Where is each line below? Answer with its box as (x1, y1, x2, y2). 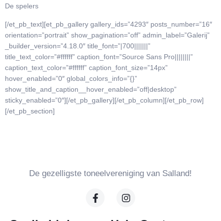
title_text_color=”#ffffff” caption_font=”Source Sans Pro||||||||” (5, 52, 193, 61)
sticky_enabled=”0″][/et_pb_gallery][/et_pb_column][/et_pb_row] (5, 96, 204, 104)
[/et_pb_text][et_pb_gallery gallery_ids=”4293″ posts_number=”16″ (5, 20, 212, 28)
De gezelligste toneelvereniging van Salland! (29, 169, 192, 179)
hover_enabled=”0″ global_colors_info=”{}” (5, 74, 137, 82)
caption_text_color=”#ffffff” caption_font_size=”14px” (5, 63, 168, 72)
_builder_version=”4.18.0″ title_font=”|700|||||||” (5, 41, 150, 50)
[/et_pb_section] (5, 107, 55, 115)
